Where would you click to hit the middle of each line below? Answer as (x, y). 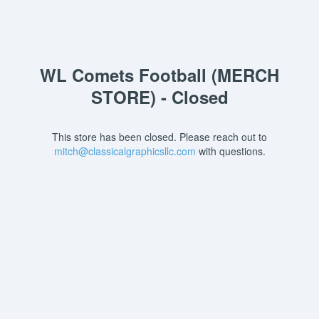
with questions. (230, 151)
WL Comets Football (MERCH (159, 75)
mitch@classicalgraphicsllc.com (125, 151)
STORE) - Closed (159, 97)
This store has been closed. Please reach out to (159, 137)
